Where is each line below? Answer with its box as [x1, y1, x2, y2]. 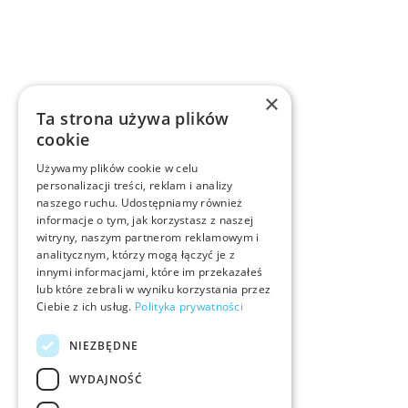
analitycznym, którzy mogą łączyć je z [36, 247, 236, 262]
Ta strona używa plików [36, 107, 229, 129]
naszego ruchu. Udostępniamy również [36, 195, 243, 210]
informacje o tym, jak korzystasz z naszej [36, 212, 254, 228]
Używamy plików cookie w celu [36, 160, 199, 176]
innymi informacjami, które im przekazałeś [36, 264, 263, 280]
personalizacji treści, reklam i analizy [36, 178, 233, 193]
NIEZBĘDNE [69, 337, 138, 353]
